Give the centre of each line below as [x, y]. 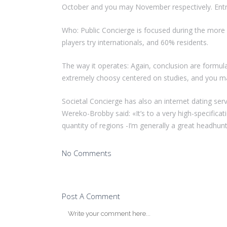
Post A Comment [91, 196]
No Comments [87, 153]
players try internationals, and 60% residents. [135, 43]
